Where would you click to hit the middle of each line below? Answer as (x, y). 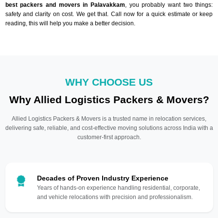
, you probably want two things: (169, 5)
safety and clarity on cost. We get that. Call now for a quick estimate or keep (109, 14)
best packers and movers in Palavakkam (65, 5)
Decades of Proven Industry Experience (102, 178)
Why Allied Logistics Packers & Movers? (109, 99)
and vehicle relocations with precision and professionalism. (115, 197)
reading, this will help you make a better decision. (70, 23)
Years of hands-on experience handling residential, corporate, (118, 188)
